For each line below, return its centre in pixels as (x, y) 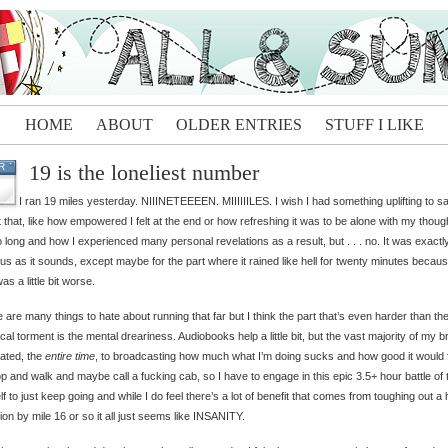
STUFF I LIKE (374, 124)
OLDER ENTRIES (238, 124)
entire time (70, 356)
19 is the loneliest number (144, 172)
